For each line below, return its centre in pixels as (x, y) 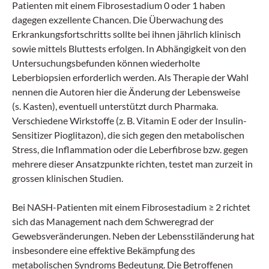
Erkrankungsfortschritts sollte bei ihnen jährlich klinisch (126, 34)
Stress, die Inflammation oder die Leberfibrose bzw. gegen (130, 149)
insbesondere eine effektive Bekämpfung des (104, 250)
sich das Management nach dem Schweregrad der (113, 221)
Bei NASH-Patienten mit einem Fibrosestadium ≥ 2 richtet (131, 207)
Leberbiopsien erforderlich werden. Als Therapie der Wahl (130, 77)
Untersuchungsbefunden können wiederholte (106, 63)
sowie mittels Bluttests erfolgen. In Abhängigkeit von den (129, 48)
